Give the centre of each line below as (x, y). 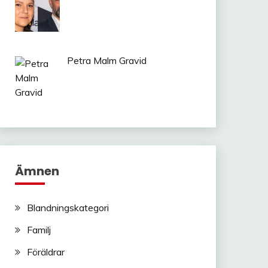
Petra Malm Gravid (106, 61)
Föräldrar (45, 252)
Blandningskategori (68, 207)
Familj (39, 229)
